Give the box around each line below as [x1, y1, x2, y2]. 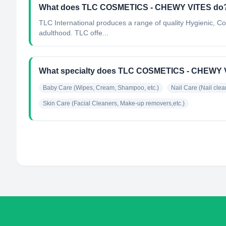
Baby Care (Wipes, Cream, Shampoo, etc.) [43, 84, 159, 91]
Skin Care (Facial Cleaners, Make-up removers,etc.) [43, 100, 185, 107]
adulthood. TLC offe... [39, 29, 108, 37]
